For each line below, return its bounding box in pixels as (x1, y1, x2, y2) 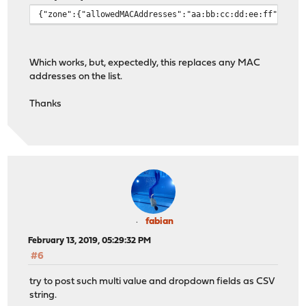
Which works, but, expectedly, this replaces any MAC (29, 57, 261, 68)
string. (29, 290, 57, 301)
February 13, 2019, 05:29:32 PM (28, 236, 152, 246)
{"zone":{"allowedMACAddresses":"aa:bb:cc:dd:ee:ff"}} (38, 8, 288, 19)
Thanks (29, 98, 62, 109)
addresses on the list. (29, 71, 123, 82)
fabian (145, 217, 173, 227)
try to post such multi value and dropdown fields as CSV (29, 276, 275, 287)
